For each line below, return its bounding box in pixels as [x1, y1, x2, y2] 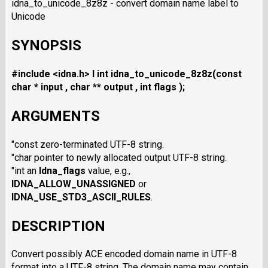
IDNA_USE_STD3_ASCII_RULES [11, 191, 151, 203]
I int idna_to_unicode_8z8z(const [92, 68, 242, 80]
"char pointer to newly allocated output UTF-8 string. [11, 151, 227, 163]
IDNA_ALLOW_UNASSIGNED [11, 178, 136, 190]
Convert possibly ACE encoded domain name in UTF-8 [11, 248, 237, 260]
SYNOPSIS [11, 36, 81, 54]
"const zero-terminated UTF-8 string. [11, 138, 164, 150]
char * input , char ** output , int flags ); [11, 81, 185, 93]
